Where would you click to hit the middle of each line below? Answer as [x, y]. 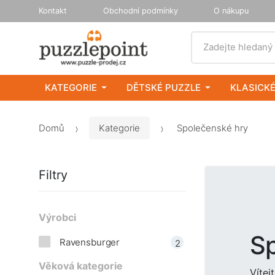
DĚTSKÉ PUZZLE [164, 88]
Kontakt [53, 11]
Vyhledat [210, 37]
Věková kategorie [81, 266]
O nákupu [231, 11]
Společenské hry [211, 128]
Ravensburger [90, 242]
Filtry [53, 175]
